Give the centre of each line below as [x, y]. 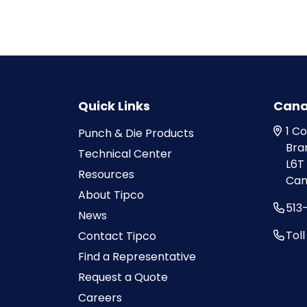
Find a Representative [137, 257]
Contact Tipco [117, 236]
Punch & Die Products [136, 134]
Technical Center [125, 154]
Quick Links [114, 106]
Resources [106, 175]
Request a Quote [123, 278]
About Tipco [111, 195]
